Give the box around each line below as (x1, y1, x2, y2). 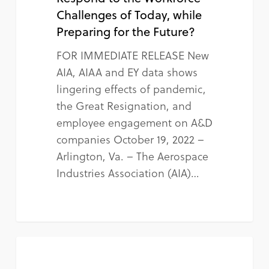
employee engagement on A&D (56, 114, 213, 131)
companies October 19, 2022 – (56, 131, 204, 148)
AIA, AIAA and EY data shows (56, 64, 198, 80)
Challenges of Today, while (56, 5, 202, 24)
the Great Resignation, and (56, 97, 192, 114)
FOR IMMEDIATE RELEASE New (56, 47, 209, 64)
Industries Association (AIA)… (56, 165, 199, 181)
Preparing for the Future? (56, 22, 195, 41)
